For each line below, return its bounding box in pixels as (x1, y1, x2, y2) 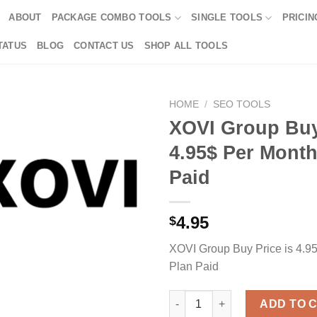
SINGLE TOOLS (191, 12, 263, 23)
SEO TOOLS (213, 99, 271, 110)
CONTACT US (74, 40, 134, 51)
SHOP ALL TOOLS (144, 40, 229, 51)
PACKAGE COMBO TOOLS (51, 12, 172, 23)
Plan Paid (169, 260, 219, 272)
